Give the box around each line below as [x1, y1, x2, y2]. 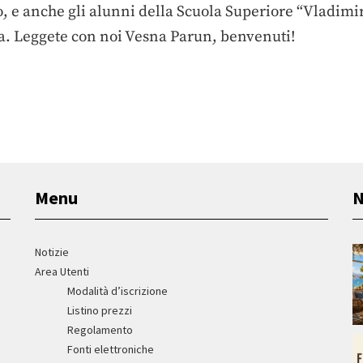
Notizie [35, 244, 70, 259]
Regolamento [67, 322, 134, 337]
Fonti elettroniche [67, 341, 155, 357]
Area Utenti [35, 263, 90, 279]
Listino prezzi [67, 302, 133, 318]
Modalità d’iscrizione [67, 283, 169, 298]
